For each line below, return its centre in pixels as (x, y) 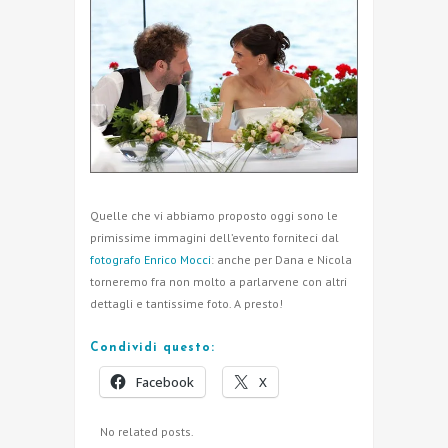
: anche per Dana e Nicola (281, 259)
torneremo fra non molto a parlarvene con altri (218, 281)
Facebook (165, 381)
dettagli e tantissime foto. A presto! (186, 303)
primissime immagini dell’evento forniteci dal (214, 237)
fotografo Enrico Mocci (150, 259)
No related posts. (147, 431)
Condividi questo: (152, 347)
